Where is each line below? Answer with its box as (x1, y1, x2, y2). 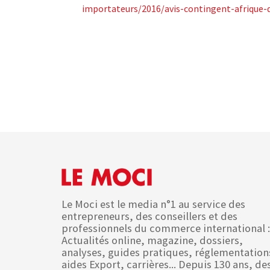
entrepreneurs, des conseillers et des (61, 209, 237, 223)
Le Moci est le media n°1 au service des (61, 196, 245, 211)
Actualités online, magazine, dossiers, (61, 233, 243, 247)
